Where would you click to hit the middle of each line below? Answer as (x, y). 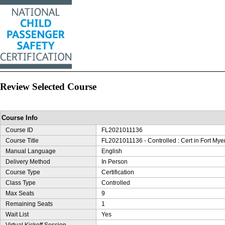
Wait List (17, 215)
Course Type (23, 173)
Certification (118, 173)
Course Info (20, 118)
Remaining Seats (29, 204)
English (112, 151)
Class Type (21, 183)
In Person (115, 162)
